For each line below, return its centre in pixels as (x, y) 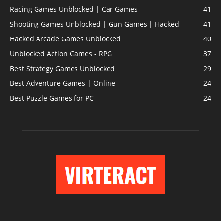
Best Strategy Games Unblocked (62, 68)
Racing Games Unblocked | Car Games (74, 9)
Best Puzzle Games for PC (52, 98)
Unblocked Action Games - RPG (61, 53)
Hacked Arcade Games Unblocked (65, 38)
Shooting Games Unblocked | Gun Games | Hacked (94, 24)
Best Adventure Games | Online (63, 83)
